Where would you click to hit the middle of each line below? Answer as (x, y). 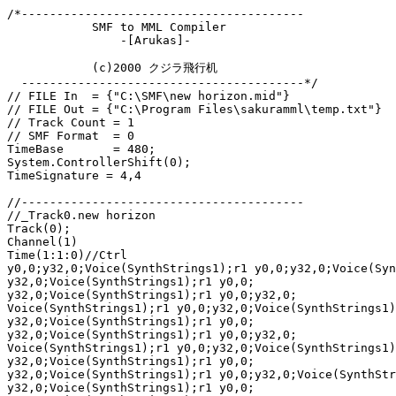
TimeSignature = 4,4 (74, 175)
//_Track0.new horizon (81, 215)
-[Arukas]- (99, 40)
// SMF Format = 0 (71, 136)
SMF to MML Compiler (117, 27)
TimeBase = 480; (81, 149)
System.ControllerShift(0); (99, 162)
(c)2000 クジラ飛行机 (112, 68)
